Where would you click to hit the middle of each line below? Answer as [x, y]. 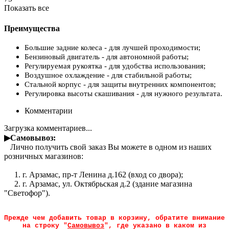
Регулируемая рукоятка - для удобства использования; [115, 66]
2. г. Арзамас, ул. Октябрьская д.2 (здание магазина [98, 184]
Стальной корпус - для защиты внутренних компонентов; [120, 85]
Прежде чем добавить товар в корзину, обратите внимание [114, 218]
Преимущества [32, 28]
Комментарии [49, 111]
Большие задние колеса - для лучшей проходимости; [112, 48]
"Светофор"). [27, 193]
